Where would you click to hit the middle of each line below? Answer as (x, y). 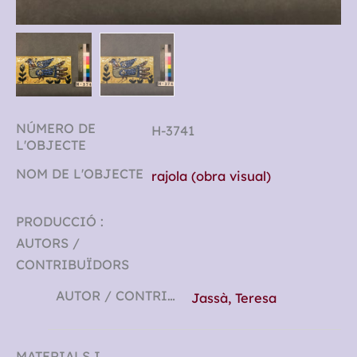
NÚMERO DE (56, 129)
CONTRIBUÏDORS (73, 265)
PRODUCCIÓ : (60, 222)
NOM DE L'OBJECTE (80, 174)
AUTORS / (48, 243)
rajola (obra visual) (211, 177)
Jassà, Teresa (234, 298)
